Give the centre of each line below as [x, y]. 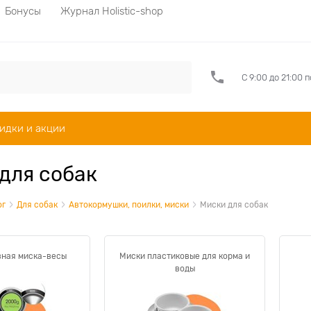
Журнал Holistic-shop [112, 11]
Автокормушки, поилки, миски [129, 205]
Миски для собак [234, 205]
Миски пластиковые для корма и [185, 256]
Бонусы [23, 11]
